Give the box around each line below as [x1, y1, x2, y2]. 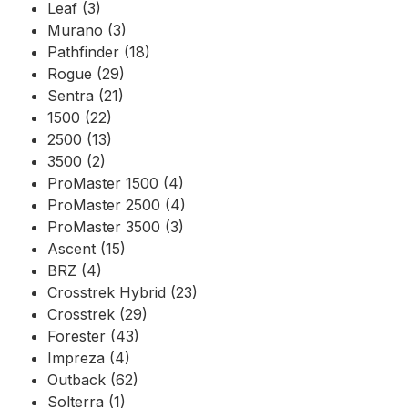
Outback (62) [47, 370, 138, 389]
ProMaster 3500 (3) [47, 217, 184, 236]
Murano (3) [47, 20, 127, 39]
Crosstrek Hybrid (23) [47, 282, 198, 301]
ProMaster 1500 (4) [47, 173, 184, 192]
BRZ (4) [47, 260, 102, 280]
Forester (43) [47, 326, 139, 345]
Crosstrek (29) [47, 304, 148, 323]
